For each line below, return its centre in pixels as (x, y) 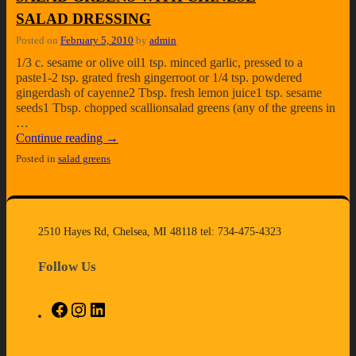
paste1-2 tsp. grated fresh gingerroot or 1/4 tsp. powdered (159, 77)
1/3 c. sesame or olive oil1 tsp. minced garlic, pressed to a (159, 62)
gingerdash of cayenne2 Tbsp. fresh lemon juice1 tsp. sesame (169, 92)
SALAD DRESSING (83, 19)
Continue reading (61, 137)
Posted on (38, 40)
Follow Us (68, 267)
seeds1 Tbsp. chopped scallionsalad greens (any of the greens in (176, 107)
